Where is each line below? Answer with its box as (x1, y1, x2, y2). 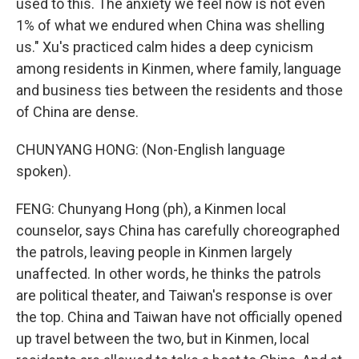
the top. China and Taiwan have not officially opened (16, 309, 342, 325)
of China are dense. (16, 103, 139, 120)
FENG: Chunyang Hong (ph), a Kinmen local (16, 200, 286, 217)
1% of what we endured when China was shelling (16, 17, 325, 34)
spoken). (16, 163, 71, 179)
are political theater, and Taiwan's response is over (16, 287, 333, 304)
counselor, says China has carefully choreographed (16, 222, 340, 239)
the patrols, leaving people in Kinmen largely (16, 244, 292, 260)
